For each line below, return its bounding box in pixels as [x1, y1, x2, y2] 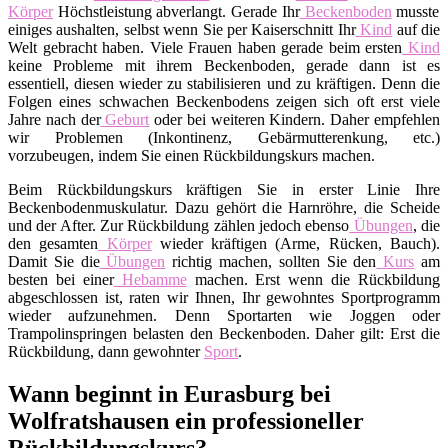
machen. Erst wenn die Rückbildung [186, 270, 440, 288]
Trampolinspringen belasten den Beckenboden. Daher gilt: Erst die [8, 324, 440, 342]
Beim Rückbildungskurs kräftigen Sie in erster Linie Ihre [8, 180, 440, 198]
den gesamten [8, 234, 99, 252]
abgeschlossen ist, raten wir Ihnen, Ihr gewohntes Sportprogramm [8, 288, 440, 306]
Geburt [100, 110, 150, 128]
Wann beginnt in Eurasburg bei [8, 380, 331, 407]
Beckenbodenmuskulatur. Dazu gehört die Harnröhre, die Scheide [8, 198, 440, 216]
